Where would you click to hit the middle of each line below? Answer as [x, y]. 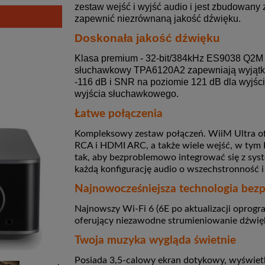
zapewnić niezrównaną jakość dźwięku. [158, 19]
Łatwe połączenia [119, 114]
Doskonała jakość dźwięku [147, 38]
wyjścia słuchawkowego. [127, 94]
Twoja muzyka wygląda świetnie [155, 241]
